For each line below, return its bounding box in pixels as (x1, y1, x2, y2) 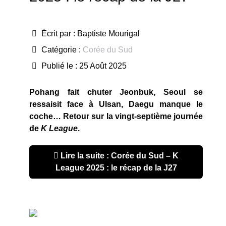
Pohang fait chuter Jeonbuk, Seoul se (29, 88, 203, 97)
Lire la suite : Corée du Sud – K (59, 151, 179, 160)
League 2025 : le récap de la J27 (55, 163, 177, 172)
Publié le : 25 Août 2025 (41, 62, 127, 71)
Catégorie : (39, 45, 83, 54)
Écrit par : (39, 29, 77, 38)
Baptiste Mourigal (77, 29, 140, 38)
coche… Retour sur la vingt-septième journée (29, 112, 203, 121)
